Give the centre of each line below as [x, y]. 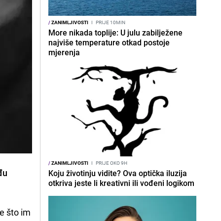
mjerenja [64, 52]
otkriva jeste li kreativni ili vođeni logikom [121, 183]
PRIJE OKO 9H [111, 163]
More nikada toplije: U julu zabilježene [115, 33]
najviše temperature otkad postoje [109, 42]
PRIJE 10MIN [110, 22]
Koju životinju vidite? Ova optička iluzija [118, 173]
